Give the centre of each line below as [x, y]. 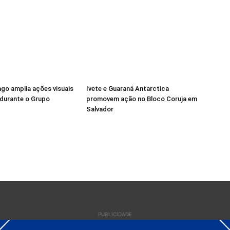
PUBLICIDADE [115, 214]
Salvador [100, 109]
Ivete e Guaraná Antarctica [128, 89]
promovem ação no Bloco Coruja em [142, 99]
